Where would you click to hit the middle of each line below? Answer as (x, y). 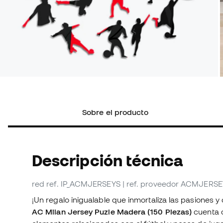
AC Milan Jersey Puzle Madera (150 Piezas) (113, 212)
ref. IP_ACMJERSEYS (83, 184)
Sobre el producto (115, 112)
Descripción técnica (108, 161)
